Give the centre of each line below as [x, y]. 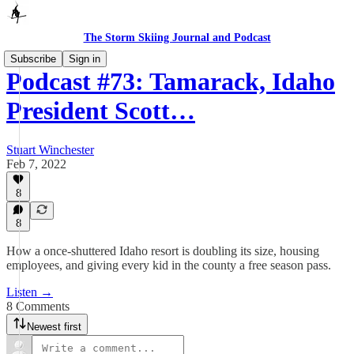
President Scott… [101, 111]
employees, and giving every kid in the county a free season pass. [169, 265]
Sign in [85, 59]
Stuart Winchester [50, 149]
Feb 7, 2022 [36, 164]
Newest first [54, 327]
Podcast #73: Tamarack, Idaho [171, 82]
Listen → [30, 292]
